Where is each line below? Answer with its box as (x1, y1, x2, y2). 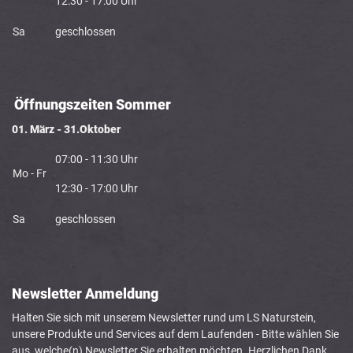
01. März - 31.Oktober (12, 123, 121, 136)
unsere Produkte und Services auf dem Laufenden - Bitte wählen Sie (12, 328, 339, 341)
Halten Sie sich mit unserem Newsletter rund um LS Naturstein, (12, 311, 316, 325)
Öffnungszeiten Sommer (14, 96, 171, 113)
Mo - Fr (13, 167, 54, 180)
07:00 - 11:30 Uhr (55, 153, 138, 166)
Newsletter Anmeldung (12, 285, 158, 303)
